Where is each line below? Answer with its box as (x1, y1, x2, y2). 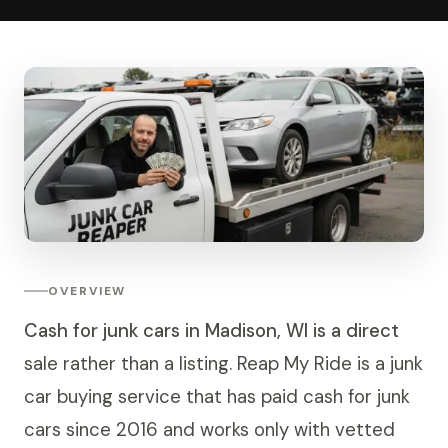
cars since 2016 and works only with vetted (24, 417, 395, 442)
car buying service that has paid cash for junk (24, 384, 410, 409)
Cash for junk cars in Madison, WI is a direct (24, 318, 399, 343)
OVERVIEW (48, 282, 127, 299)
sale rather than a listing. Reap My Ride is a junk (24, 351, 423, 376)
